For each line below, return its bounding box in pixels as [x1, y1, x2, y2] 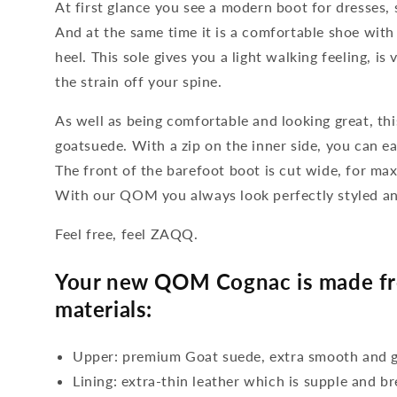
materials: [55, 296, 152, 322]
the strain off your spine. [55, 73, 222, 90]
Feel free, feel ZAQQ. [55, 225, 198, 242]
